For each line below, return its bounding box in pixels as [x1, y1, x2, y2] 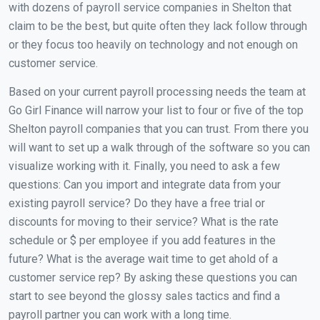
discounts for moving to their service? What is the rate [9, 215, 279, 229]
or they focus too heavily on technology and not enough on [9, 38, 298, 52]
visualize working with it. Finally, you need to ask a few [9, 159, 280, 174]
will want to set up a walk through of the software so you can [9, 141, 310, 155]
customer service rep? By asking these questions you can [9, 271, 297, 285]
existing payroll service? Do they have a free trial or [9, 196, 265, 211]
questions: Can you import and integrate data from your [9, 178, 281, 192]
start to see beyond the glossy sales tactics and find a [9, 289, 280, 304]
